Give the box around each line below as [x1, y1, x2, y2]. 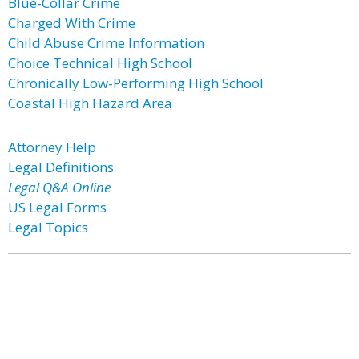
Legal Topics [8, 218, 88, 236]
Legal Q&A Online [8, 178, 111, 196]
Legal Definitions [8, 158, 114, 176]
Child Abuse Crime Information [8, 34, 204, 52]
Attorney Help [8, 138, 96, 156]
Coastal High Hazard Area [8, 94, 172, 112]
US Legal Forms [8, 198, 107, 216]
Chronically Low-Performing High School [8, 74, 264, 92]
